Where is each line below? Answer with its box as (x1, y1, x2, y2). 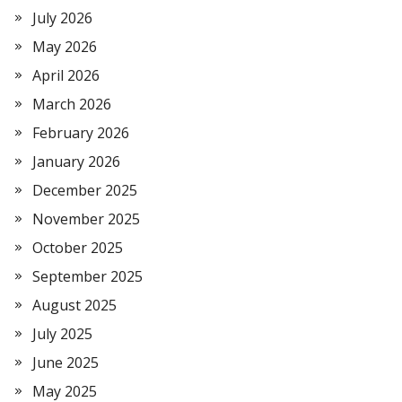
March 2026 (32, 94, 111, 114)
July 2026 (32, 8, 92, 28)
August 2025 (32, 295, 117, 315)
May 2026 (32, 37, 97, 57)
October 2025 (32, 238, 123, 258)
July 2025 (32, 324, 92, 344)
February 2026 (32, 123, 129, 143)
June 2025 (32, 353, 99, 372)
